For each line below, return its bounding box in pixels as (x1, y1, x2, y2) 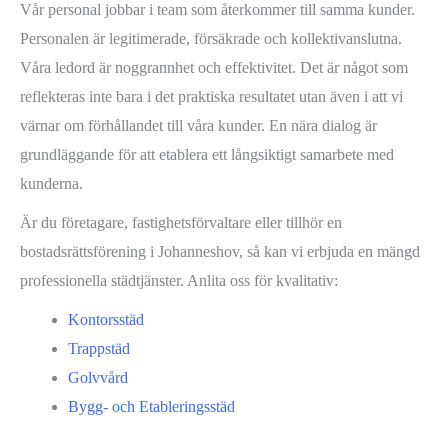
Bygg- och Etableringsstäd (68, 398, 235, 416)
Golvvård (68, 369, 128, 387)
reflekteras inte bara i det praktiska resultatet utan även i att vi (20, 88, 403, 106)
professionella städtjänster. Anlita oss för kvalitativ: (20, 272, 338, 290)
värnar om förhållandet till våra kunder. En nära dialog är (20, 117, 377, 135)
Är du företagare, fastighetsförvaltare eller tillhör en (20, 214, 342, 232)
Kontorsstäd (68, 311, 144, 329)
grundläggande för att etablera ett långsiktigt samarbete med (20, 146, 394, 164)
